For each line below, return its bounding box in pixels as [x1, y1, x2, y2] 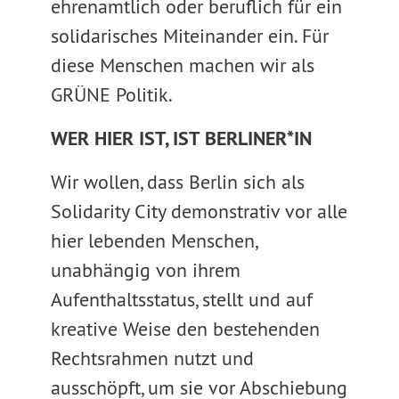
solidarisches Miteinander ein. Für [50, 23, 329, 48]
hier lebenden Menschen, [50, 228, 256, 253]
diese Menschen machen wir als [50, 53, 314, 77]
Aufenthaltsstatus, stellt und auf [50, 287, 313, 312]
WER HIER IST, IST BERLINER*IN [50, 126, 312, 151]
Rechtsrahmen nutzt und [50, 346, 254, 370]
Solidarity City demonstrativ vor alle [50, 199, 347, 224]
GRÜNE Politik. [50, 82, 173, 107]
